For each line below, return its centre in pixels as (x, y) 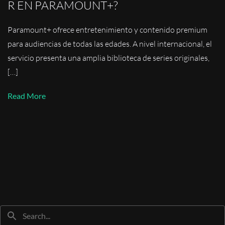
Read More (27, 95)
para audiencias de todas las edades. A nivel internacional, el (110, 44)
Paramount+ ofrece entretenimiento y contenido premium (107, 30)
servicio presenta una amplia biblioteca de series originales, (108, 58)
